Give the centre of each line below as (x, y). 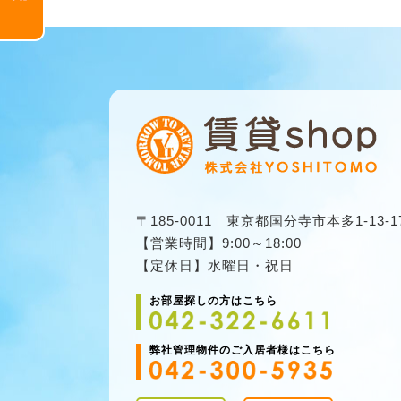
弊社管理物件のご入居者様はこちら (243, 350)
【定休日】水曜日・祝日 (215, 265)
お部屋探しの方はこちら (213, 301)
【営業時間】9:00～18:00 (219, 243)
